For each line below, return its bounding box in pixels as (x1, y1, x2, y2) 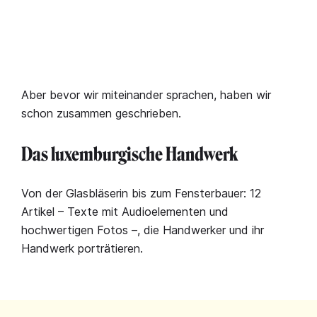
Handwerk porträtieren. (21, 241, 143, 255)
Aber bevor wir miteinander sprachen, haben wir (21, 87, 271, 102)
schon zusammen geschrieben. (21, 105, 181, 120)
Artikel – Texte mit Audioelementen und (21, 204, 229, 219)
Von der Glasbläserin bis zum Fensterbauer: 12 (21, 185, 261, 200)
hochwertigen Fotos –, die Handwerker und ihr (21, 222, 264, 237)
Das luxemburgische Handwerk (21, 143, 238, 166)
